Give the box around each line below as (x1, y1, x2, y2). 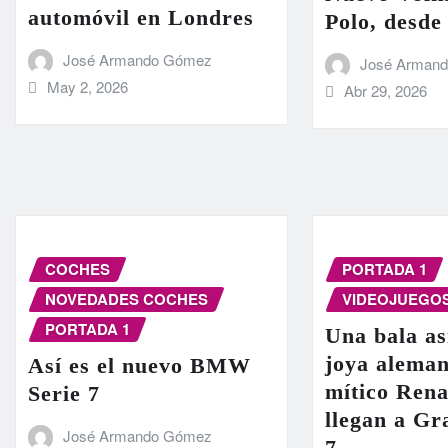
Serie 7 (28, 380, 100, 406)
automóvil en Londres (28, 5, 254, 31)
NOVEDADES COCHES (45, 288, 208, 310)
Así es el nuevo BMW (28, 352, 251, 378)
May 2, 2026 (46, 76, 128, 98)
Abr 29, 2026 (343, 80, 427, 102)
